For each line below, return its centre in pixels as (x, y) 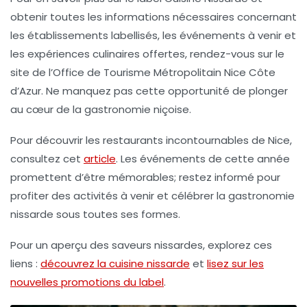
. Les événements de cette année (203, 159)
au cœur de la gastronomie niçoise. (101, 110)
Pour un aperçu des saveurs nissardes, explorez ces (141, 245)
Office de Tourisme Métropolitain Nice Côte (164, 73)
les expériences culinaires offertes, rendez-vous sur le (147, 54)
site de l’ (32, 73)
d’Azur (26, 91)
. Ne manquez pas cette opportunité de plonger (164, 91)
